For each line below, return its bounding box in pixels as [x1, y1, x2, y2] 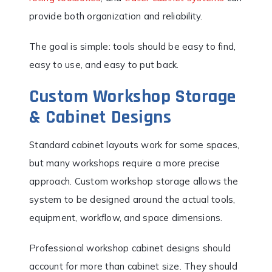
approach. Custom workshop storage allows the [29, 175, 238, 187]
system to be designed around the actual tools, [29, 193, 236, 205]
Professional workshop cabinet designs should [29, 242, 231, 254]
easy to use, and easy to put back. [29, 58, 179, 70]
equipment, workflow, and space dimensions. [29, 211, 223, 223]
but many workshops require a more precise [29, 157, 220, 169]
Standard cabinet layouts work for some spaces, [29, 138, 240, 151]
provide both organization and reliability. [29, 10, 203, 22]
